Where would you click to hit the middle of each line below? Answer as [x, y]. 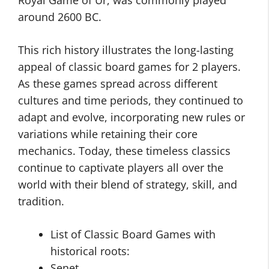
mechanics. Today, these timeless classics [124, 151]
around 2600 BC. [60, 17]
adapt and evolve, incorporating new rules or [131, 117]
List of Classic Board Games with [133, 234]
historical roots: [90, 251]
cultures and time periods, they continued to [131, 100]
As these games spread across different [118, 83]
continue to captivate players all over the [121, 168]
